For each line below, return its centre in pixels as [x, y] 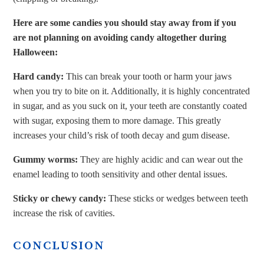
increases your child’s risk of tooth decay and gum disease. [122, 135]
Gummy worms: [47, 159]
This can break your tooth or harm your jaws [148, 76]
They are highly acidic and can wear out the [162, 159]
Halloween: [36, 52]
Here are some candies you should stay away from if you [125, 23]
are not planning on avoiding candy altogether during [120, 37]
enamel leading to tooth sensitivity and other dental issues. [121, 174]
